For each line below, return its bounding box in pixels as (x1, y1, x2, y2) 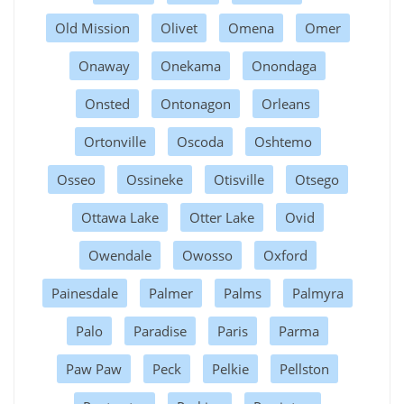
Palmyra (292, 283, 344, 302)
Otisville (213, 170, 264, 188)
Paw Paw (66, 359, 122, 378)
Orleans (262, 94, 310, 113)
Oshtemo (253, 132, 312, 151)
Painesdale (51, 283, 118, 302)
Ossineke (125, 170, 183, 188)
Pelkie (212, 359, 249, 378)
